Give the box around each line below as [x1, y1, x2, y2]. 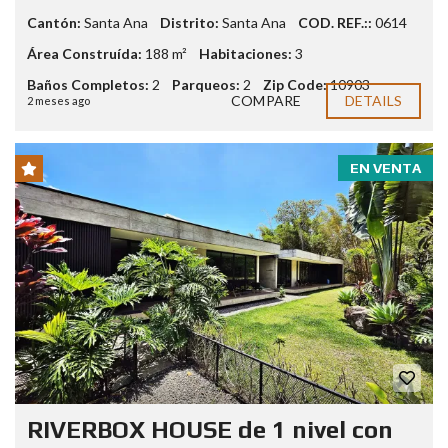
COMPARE [231, 91, 301, 109]
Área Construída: [27, 44, 142, 62]
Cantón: [27, 13, 81, 31]
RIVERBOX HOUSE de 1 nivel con [27, 416, 393, 443]
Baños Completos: [27, 75, 149, 93]
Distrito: [160, 13, 219, 31]
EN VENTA [350, 159, 421, 176]
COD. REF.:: [298, 13, 372, 31]
